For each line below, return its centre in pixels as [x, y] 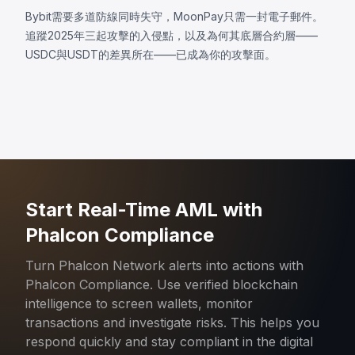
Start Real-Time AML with [144, 209]
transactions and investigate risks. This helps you [172, 322]
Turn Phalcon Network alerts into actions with [164, 265]
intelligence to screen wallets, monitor [139, 303]
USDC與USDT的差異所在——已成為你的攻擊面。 [151, 54]
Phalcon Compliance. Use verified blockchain [162, 284]
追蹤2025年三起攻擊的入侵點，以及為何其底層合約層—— [172, 35]
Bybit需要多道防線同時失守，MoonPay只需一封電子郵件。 [174, 16]
